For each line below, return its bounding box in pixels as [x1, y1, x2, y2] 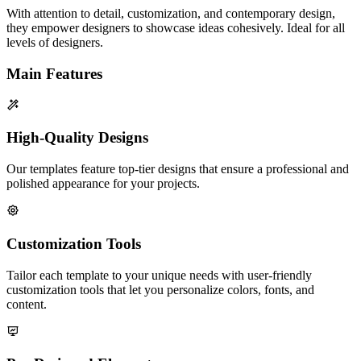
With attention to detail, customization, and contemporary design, [6, 6, 335, 21]
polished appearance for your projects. [6, 176, 200, 191]
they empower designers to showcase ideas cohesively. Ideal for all [6, 21, 345, 35]
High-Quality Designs [6, 129, 148, 147]
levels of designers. [6, 35, 103, 50]
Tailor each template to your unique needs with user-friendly [6, 268, 312, 282]
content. [6, 297, 47, 311]
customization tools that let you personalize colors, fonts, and [6, 282, 314, 297]
